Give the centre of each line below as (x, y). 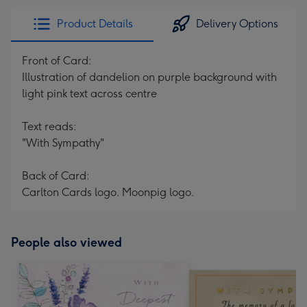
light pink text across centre (89, 94)
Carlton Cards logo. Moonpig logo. (108, 192)
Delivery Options (237, 24)
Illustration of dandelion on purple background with (149, 77)
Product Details (95, 24)
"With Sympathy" (63, 143)
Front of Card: (57, 61)
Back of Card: (56, 176)
